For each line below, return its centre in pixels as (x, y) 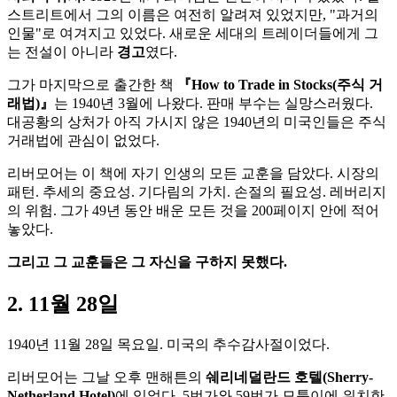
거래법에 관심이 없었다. (83, 140)
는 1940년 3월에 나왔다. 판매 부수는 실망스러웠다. (214, 103)
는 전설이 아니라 (62, 51)
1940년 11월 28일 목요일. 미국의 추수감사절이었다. (168, 344)
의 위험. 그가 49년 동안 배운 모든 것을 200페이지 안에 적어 (193, 210)
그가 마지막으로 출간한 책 (92, 84)
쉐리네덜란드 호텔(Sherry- (289, 377)
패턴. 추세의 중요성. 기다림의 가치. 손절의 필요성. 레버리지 (197, 191)
